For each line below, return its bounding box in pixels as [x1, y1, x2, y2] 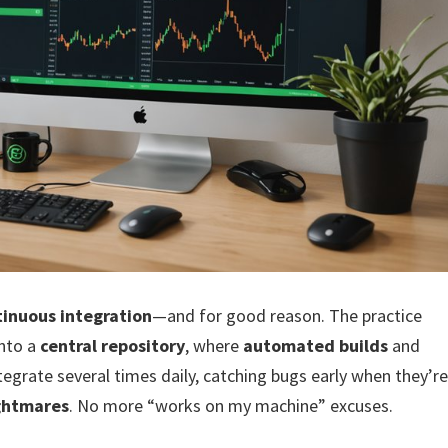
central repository [40, 333, 186, 357]
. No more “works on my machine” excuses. [69, 393, 394, 417]
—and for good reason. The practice [152, 303, 423, 327]
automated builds [243, 333, 389, 357]
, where [185, 333, 244, 357]
